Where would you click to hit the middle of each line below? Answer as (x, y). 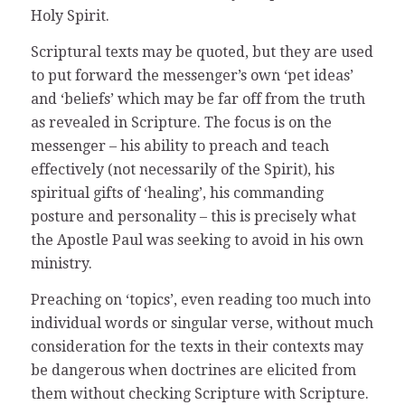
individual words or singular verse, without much (202, 323)
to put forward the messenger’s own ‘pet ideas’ (192, 76)
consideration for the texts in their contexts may (197, 346)
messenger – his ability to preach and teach (179, 146)
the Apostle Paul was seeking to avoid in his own (197, 240)
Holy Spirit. (70, 16)
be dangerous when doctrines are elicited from (193, 370)
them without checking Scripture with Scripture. (199, 393)
